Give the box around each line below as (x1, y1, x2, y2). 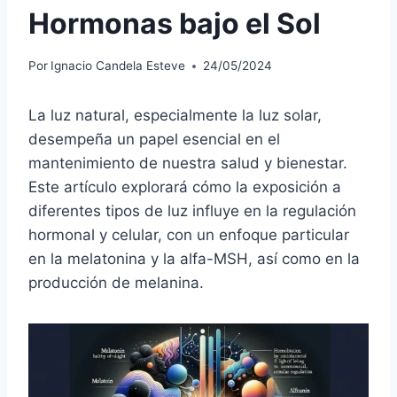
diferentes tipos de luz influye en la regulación (28, 202, 356, 221)
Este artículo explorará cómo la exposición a (28, 178, 341, 197)
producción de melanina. (28, 274, 204, 292)
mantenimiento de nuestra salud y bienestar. (28, 154, 347, 173)
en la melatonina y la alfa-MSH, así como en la (28, 250, 360, 269)
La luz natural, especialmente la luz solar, (28, 106, 322, 125)
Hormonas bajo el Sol (28, 5, 321, 41)
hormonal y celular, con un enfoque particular (28, 226, 349, 245)
